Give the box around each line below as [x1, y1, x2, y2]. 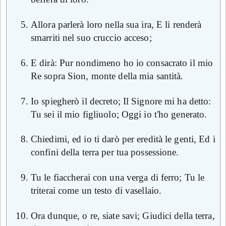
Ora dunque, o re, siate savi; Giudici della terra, [31, 210, 215, 221]
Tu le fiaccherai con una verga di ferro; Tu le [31, 172, 205, 183]
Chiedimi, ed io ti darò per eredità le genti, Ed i [31, 134, 215, 145]
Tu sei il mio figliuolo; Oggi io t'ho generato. [31, 108, 207, 120]
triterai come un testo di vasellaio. [31, 185, 162, 196]
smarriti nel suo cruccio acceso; [31, 32, 152, 43]
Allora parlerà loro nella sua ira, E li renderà [31, 19, 202, 30]
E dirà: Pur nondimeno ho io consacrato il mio [31, 57, 213, 68]
